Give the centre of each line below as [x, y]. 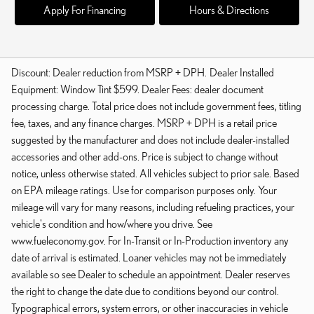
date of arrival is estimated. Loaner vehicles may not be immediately [149, 257]
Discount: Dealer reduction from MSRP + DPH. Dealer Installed [143, 72]
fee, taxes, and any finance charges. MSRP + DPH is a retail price [144, 122]
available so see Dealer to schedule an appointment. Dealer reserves [151, 274]
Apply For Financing [85, 9]
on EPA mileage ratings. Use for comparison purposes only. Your [144, 190]
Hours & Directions [229, 9]
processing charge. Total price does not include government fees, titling [156, 105]
